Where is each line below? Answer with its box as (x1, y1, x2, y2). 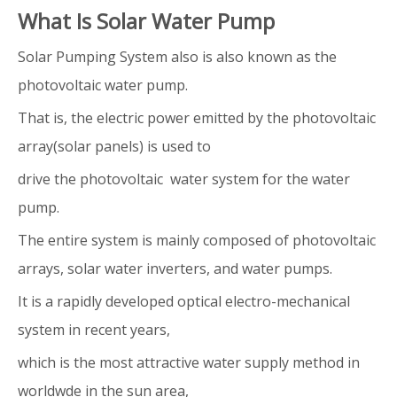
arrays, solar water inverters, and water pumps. (18, 258, 332, 278)
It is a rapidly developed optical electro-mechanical (18, 291, 350, 311)
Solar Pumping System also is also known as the (18, 46, 337, 66)
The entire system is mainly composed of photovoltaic (18, 230, 376, 250)
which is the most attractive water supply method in (18, 352, 360, 372)
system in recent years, (18, 319, 170, 339)
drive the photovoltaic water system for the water (18, 168, 350, 189)
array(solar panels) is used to (18, 136, 211, 156)
